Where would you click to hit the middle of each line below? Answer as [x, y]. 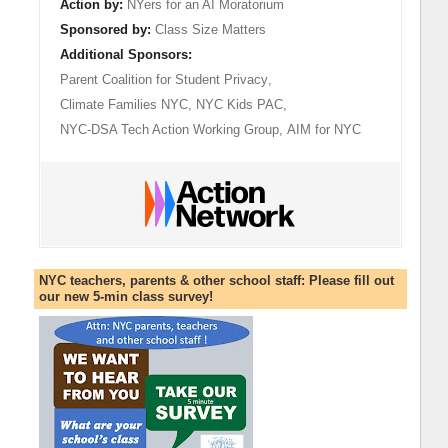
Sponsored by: [105, 29]
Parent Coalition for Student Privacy [163, 79]
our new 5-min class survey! [125, 297]
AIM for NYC [323, 129]
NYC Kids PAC [239, 104]
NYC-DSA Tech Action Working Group [169, 129]
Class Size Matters [210, 29]
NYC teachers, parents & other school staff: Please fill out [216, 281]
